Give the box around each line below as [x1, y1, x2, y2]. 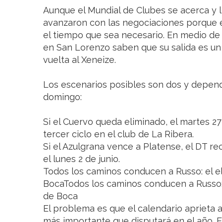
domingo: [43, 92, 82, 103]
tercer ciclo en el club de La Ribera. [43, 129, 194, 140]
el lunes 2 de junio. [43, 154, 122, 165]
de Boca [43, 191, 78, 202]
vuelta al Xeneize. [43, 55, 118, 65]
